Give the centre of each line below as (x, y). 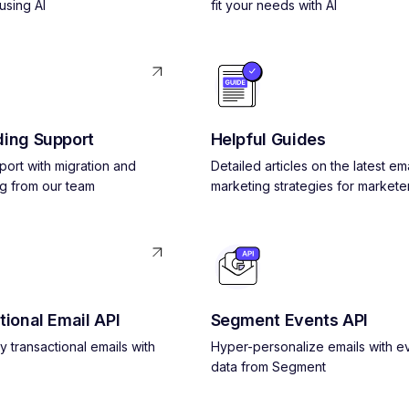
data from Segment (268, 367)
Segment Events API (289, 320)
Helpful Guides (268, 139)
